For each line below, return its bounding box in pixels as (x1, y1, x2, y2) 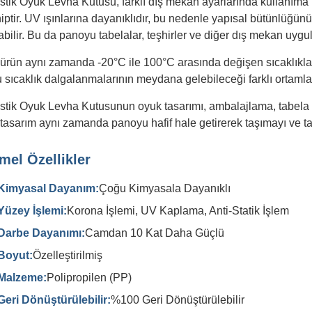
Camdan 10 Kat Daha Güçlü (85, 227, 224, 239)
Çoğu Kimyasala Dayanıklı (99, 182, 231, 194)
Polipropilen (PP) (47, 272, 132, 283)
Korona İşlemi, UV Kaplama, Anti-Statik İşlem (67, 205, 289, 217)
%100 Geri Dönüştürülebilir (111, 294, 244, 306)
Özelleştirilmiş (33, 249, 102, 261)
